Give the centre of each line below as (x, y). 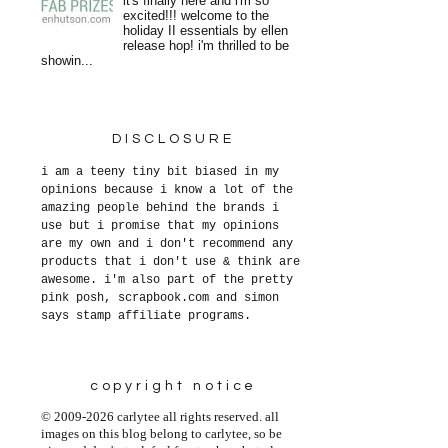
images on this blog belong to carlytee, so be (161, 434)
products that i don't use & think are (170, 261)
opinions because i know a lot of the (167, 189)
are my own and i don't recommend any (167, 243)
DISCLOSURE (173, 139)
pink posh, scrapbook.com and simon (160, 297)
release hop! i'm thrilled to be (206, 46)
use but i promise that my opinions (160, 225)
